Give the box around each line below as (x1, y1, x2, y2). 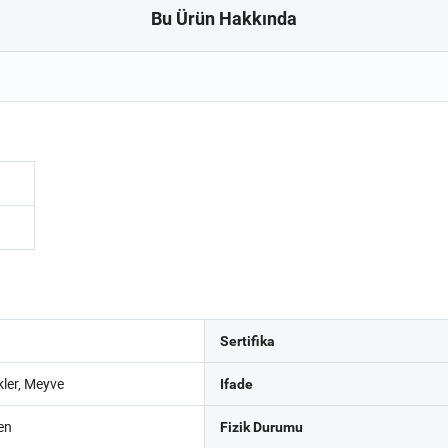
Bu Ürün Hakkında (151, 8, 297, 29)
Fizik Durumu (219, 419, 303, 435)
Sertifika (219, 333, 275, 349)
